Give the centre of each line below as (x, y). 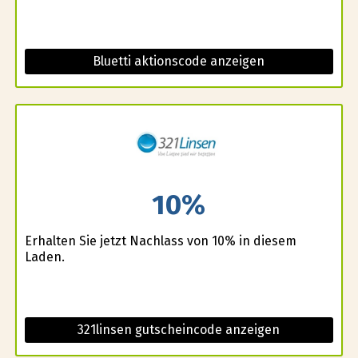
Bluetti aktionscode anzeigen (179, 62)
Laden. (44, 257)
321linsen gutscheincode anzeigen (179, 329)
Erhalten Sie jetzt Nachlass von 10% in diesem (160, 241)
